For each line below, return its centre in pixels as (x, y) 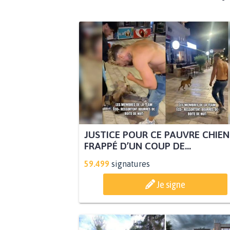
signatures (130, 164)
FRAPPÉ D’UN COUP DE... (137, 146)
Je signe (171, 185)
